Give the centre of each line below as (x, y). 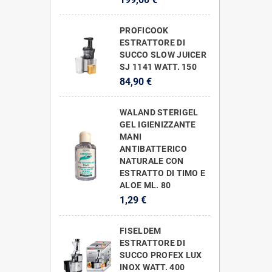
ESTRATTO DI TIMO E (163, 173)
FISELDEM (141, 230)
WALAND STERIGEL (159, 112)
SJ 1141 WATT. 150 (158, 66)
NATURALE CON (152, 161)
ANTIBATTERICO (153, 148)
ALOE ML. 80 (145, 185)
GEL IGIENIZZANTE (158, 124)
